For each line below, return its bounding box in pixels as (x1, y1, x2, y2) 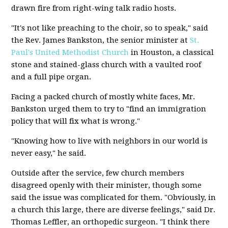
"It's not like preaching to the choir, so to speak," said (11, 23, 209, 33)
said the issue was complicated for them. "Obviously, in (11, 193, 216, 202)
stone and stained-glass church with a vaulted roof (11, 60, 202, 69)
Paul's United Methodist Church (11, 48, 129, 57)
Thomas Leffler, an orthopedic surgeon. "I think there (11, 217, 210, 226)
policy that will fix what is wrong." (11, 117, 140, 126)
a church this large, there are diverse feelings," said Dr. (11, 205, 216, 214)
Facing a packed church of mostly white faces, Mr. (11, 92, 195, 101)
